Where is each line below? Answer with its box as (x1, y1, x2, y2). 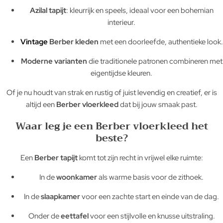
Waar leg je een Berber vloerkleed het (15, 117, 208, 135)
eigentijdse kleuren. (91, 68, 152, 78)
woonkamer (56, 172, 97, 182)
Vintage (20, 37, 48, 47)
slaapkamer (41, 192, 80, 202)
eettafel (60, 211, 89, 221)
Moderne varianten (20, 56, 87, 66)
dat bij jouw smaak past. (118, 100, 198, 110)
